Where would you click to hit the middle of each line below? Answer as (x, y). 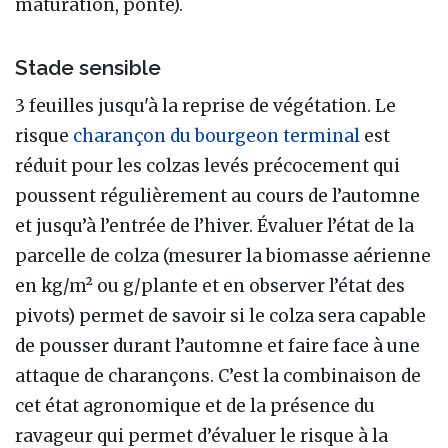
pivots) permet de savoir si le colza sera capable (220, 315)
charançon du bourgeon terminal (216, 135)
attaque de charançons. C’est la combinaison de (218, 375)
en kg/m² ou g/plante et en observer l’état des (210, 285)
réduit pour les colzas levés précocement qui (207, 165)
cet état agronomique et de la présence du (195, 405)
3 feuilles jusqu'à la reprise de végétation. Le (205, 105)
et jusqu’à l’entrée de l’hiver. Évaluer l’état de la (214, 225)
